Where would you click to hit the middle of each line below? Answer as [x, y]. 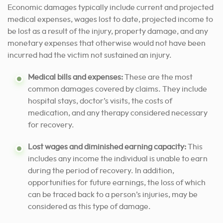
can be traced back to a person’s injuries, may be [113, 195]
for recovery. [51, 125]
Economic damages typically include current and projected [111, 8]
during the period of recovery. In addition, [101, 171]
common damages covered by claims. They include [117, 89]
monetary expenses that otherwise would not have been [107, 44]
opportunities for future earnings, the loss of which [117, 183]
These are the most [159, 77]
